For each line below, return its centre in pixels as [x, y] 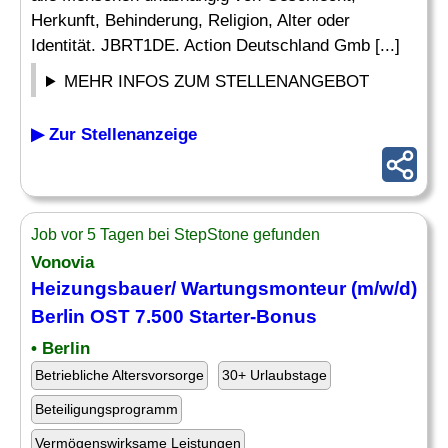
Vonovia [62, 262]
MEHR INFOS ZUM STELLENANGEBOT [217, 81]
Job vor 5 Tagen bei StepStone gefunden [175, 234]
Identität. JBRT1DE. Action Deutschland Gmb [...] [215, 45]
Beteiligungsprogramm [106, 409]
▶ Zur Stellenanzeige [114, 134]
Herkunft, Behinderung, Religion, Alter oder [190, 20]
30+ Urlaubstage [274, 375]
